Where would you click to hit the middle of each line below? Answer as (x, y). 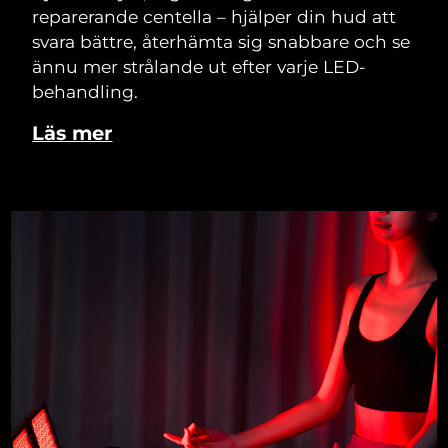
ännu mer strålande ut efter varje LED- (199, 66)
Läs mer (72, 133)
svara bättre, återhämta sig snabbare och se (221, 41)
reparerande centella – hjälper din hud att (214, 16)
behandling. (85, 91)
